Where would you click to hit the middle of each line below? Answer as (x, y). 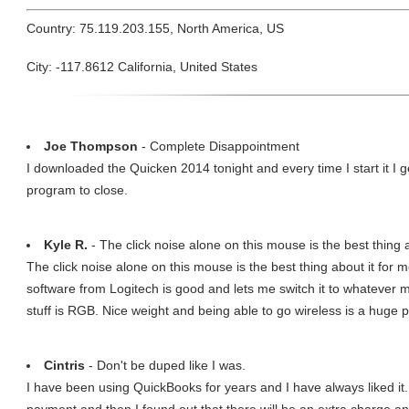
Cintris (64, 365)
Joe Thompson (91, 146)
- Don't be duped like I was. (165, 365)
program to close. (77, 190)
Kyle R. (66, 245)
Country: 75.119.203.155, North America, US (155, 28)
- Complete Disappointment (219, 146)
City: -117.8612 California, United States (142, 67)
